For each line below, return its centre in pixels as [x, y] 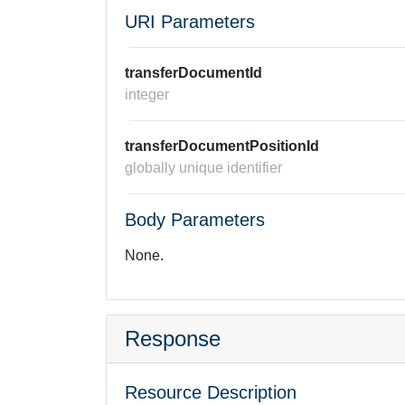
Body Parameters [195, 220]
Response [173, 339]
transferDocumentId [193, 73]
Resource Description [211, 392]
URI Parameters [190, 22]
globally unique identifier [203, 168]
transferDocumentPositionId [222, 146]
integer [147, 94]
